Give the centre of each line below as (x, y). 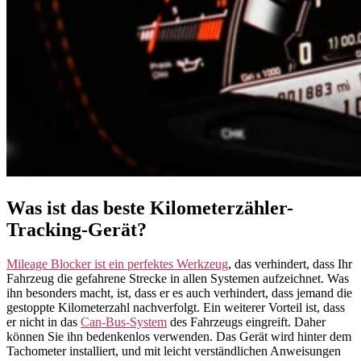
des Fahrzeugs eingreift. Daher (246, 322)
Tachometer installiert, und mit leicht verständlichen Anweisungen (174, 351)
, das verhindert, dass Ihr (290, 264)
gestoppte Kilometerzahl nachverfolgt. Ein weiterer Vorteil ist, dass (176, 308)
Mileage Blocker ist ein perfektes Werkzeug (117, 264)
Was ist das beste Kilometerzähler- (150, 208)
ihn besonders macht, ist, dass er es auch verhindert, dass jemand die (179, 293)
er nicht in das (44, 322)
